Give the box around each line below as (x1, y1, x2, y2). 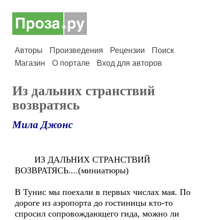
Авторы (15, 46, 43, 55)
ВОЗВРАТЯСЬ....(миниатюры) (15, 165, 129, 175)
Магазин (15, 59, 45, 67)
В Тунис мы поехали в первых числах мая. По (15, 187, 191, 197)
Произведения (50, 46, 103, 55)
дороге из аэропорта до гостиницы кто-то (15, 198, 173, 208)
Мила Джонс (12, 119, 73, 131)
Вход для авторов (97, 59, 162, 67)
